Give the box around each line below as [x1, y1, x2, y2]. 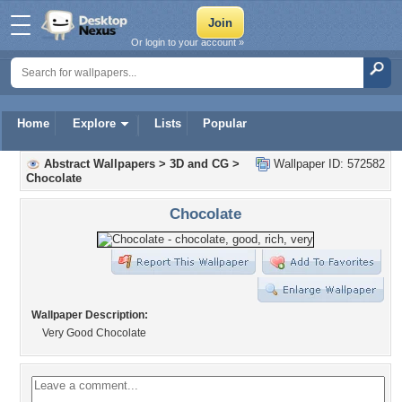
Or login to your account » [131, 37, 244, 48]
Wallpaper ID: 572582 [270, 157, 385, 170]
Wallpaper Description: [31, 309, 148, 321]
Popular [203, 117, 247, 130]
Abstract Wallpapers [44, 157, 155, 170]
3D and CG [170, 157, 229, 170]
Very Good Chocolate [42, 327, 146, 339]
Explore [73, 117, 116, 130]
